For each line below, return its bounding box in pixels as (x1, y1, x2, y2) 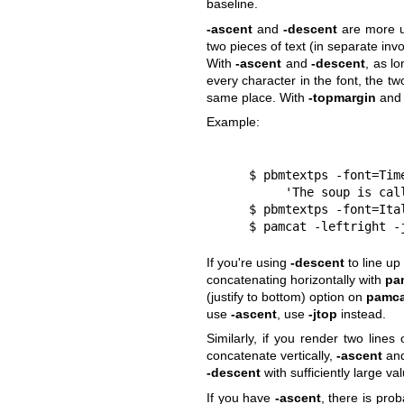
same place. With (206, 89, 308, 105)
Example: (206, 114, 260, 129)
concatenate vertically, (206, 348, 336, 363)
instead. (336, 306, 386, 321)
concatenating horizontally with (206, 271, 385, 287)
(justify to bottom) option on (206, 289, 366, 304)
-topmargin (308, 89, 376, 105)
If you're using (206, 254, 290, 270)
